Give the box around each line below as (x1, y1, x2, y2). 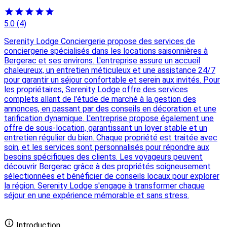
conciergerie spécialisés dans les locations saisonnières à (4, 46, 208, 56)
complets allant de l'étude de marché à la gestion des (4, 94, 196, 104)
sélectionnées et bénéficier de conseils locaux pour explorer (4, 171, 219, 181)
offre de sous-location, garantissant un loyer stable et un (4, 123, 207, 133)
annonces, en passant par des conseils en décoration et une (4, 104, 216, 114)
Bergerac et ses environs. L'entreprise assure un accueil (4, 56, 200, 66)
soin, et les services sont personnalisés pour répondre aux (4, 142, 209, 153)
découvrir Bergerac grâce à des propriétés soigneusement (4, 162, 211, 172)
